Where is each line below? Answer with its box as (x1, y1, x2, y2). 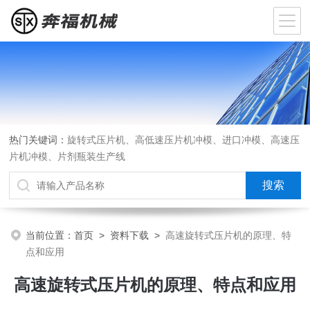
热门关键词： (9, 134, 68, 145)
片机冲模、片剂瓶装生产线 (9, 151, 126, 162)
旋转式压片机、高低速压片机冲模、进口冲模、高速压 (67, 134, 300, 145)
